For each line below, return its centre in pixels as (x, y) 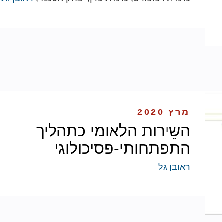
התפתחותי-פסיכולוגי (122, 148)
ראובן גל (174, 167)
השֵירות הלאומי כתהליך (113, 131)
